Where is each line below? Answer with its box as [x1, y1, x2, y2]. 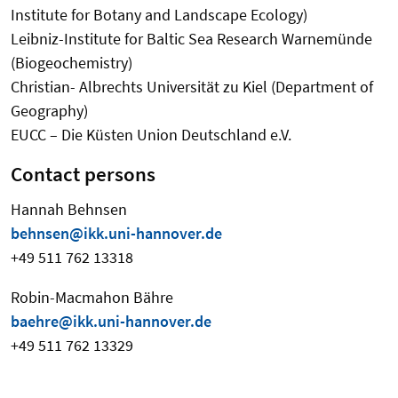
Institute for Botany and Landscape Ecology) [11, 4, 307, 26]
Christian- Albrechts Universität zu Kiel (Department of [11, 76, 373, 98]
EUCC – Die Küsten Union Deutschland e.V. [11, 124, 291, 146]
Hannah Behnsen [11, 199, 127, 220]
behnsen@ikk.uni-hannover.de [11, 223, 222, 244]
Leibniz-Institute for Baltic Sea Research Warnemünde [11, 28, 372, 50]
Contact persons [11, 162, 155, 187]
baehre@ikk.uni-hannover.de [11, 311, 211, 332]
